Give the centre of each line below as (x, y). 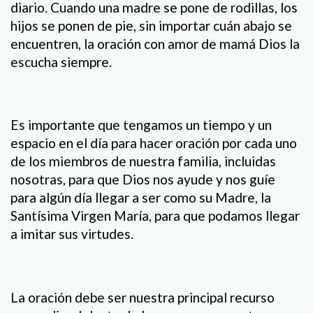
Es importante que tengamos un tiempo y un (141, 125)
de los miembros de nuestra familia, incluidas (143, 161)
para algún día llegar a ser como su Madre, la (141, 198)
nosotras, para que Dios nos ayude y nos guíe (143, 180)
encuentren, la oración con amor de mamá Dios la (155, 44)
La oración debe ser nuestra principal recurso (143, 297)
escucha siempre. (61, 62)
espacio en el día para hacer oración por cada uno (154, 143)
